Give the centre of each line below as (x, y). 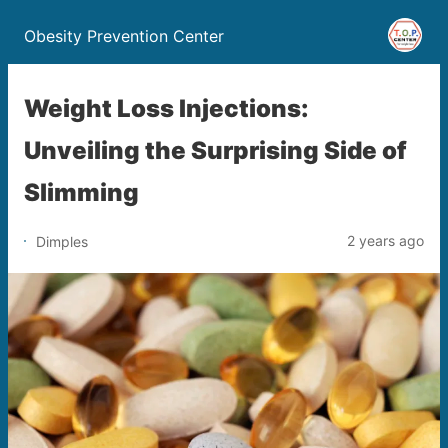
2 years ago (385, 240)
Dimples (62, 241)
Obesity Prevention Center (124, 36)
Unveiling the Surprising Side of (215, 150)
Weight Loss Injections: (166, 108)
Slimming (81, 192)
